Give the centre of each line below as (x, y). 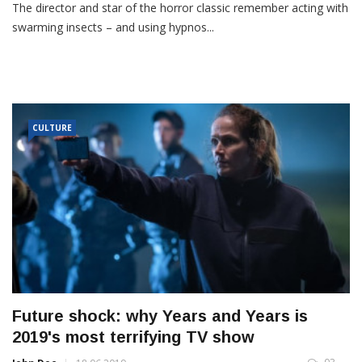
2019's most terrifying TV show (133, 337)
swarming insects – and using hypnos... (113, 27)
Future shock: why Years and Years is (160, 316)
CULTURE (52, 128)
